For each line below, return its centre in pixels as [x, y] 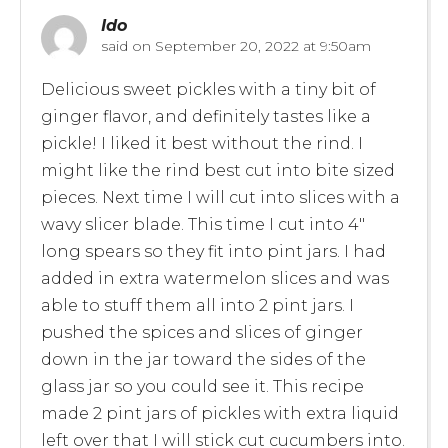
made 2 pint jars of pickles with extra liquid [220, 413]
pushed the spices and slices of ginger [202, 332]
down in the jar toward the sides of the [203, 359]
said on [126, 45]
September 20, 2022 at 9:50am [261, 45]
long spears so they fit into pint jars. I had [213, 251]
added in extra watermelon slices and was [215, 278]
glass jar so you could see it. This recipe [202, 386]
